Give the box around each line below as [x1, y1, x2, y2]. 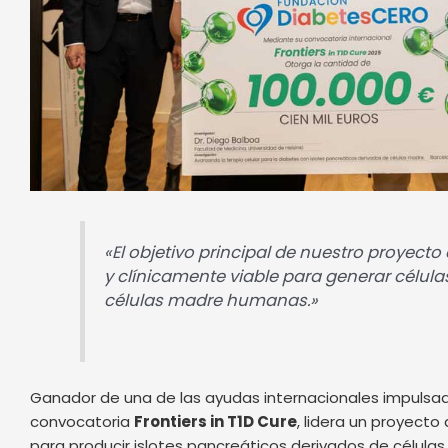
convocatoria [30, 411, 134, 433]
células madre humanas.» [104, 288, 323, 312]
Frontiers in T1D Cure [134, 411, 297, 433]
